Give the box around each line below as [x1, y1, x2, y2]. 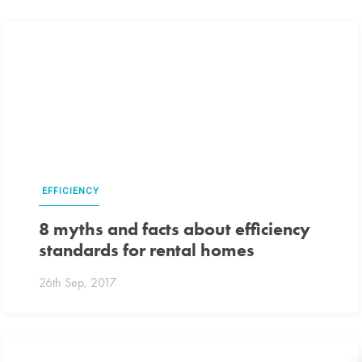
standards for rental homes [39, 238, 255, 263]
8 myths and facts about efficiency [39, 217, 311, 242]
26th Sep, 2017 [39, 273, 117, 291]
